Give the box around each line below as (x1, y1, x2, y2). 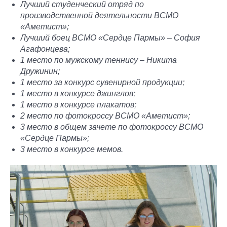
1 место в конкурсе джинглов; (20, 89, 135, 98)
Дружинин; (20, 66, 60, 75)
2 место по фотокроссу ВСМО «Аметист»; (20, 111, 190, 120)
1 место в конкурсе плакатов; (20, 100, 136, 109)
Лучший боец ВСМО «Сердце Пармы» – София (20, 33, 200, 42)
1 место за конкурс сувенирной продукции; (20, 78, 184, 87)
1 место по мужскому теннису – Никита (20, 55, 177, 64)
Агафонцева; (20, 44, 70, 53)
